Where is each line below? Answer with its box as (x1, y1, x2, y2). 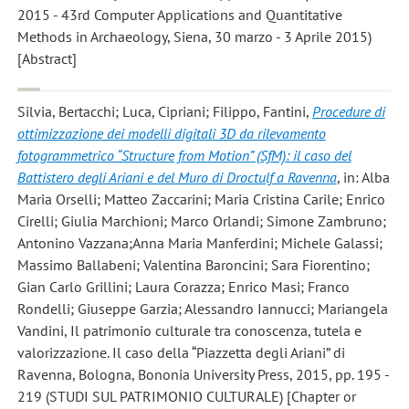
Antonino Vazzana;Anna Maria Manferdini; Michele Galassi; (16, 233, 383, 252)
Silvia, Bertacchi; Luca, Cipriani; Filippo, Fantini (16, 101, 306, 121)
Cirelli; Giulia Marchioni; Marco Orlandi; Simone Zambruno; (16, 211, 386, 230)
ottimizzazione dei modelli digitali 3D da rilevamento (16, 123, 326, 142)
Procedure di (311, 101, 385, 121)
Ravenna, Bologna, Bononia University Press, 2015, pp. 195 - (16, 364, 390, 383)
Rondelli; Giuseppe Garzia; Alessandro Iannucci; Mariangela (16, 299, 388, 318)
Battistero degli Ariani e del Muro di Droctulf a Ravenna (16, 167, 337, 186)
